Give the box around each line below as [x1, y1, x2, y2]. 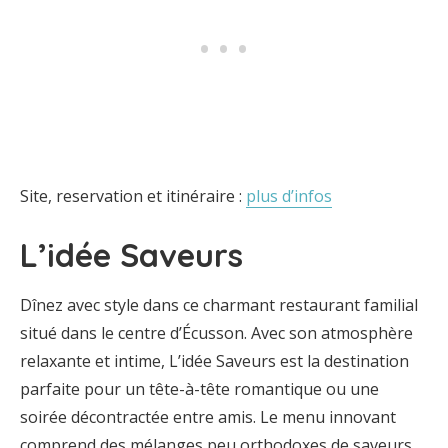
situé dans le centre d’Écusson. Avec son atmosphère [20, 322, 413, 344]
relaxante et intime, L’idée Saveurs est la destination [20, 350, 409, 372]
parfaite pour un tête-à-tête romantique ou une [20, 378, 379, 400]
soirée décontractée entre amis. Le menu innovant [20, 406, 396, 428]
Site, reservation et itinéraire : [20, 185, 246, 207]
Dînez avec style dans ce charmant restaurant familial [20, 294, 418, 316]
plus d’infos [246, 185, 332, 207]
